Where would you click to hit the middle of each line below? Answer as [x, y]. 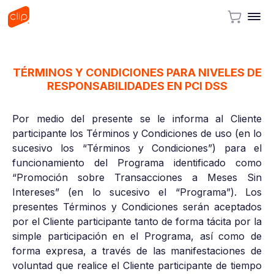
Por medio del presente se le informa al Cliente [137, 118]
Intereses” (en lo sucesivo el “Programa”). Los [137, 192]
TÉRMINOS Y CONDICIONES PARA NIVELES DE [137, 72]
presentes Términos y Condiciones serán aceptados [137, 206]
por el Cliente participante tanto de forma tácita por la [137, 221]
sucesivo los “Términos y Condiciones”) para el [137, 148]
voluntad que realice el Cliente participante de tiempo [137, 265]
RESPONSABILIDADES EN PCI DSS [137, 86]
